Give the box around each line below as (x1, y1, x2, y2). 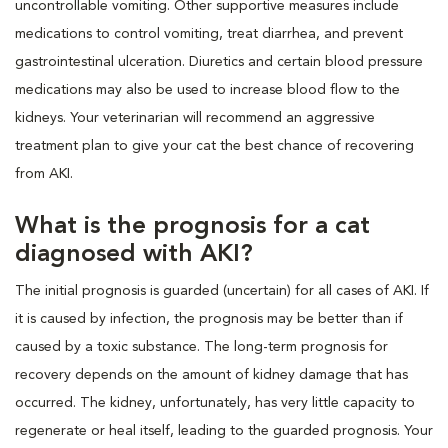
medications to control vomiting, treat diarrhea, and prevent (15, 26, 403, 41)
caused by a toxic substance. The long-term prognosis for (15, 339, 388, 354)
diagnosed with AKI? (15, 242, 253, 267)
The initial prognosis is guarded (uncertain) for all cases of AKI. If (15, 283, 429, 298)
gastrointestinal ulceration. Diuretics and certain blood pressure (15, 54, 423, 69)
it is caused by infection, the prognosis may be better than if (15, 311, 403, 326)
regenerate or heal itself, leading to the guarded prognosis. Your (15, 423, 433, 438)
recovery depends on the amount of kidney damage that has (15, 367, 408, 382)
